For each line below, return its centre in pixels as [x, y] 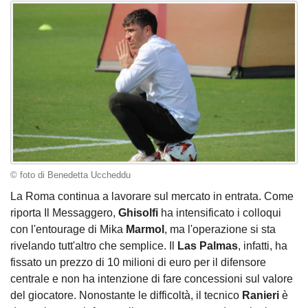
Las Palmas [208, 246]
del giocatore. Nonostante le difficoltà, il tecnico [126, 296]
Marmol [145, 230]
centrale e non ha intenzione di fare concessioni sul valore [152, 279]
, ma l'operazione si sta [220, 230]
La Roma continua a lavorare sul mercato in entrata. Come [152, 197]
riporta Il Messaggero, [64, 213]
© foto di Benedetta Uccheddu [70, 176]
